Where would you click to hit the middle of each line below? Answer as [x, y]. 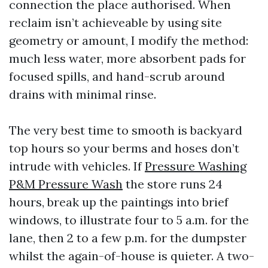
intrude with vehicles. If [77, 166]
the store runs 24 [173, 184]
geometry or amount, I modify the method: [129, 40]
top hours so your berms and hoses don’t [124, 148]
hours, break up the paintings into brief [119, 202]
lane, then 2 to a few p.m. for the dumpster [128, 238]
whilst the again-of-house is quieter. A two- [132, 256]
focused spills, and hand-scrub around [117, 76]
